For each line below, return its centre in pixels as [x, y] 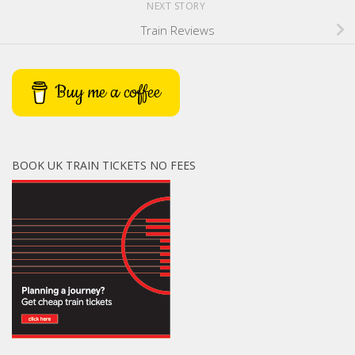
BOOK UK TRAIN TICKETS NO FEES [104, 166]
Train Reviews [177, 30]
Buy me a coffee [108, 93]
